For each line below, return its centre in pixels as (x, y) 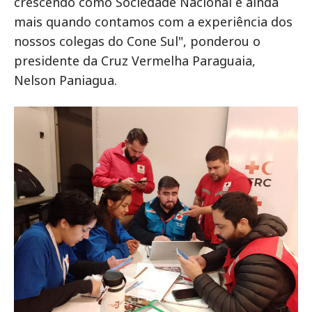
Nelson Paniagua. (65, 80)
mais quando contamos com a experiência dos (153, 22)
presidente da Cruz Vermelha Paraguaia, (135, 61)
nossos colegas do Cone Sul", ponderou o (137, 41)
